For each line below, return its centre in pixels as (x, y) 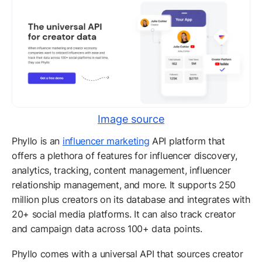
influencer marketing (106, 141)
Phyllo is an (37, 141)
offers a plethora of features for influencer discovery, (125, 156)
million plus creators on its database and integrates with (131, 200)
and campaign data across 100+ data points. (107, 229)
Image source (131, 119)
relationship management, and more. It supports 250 (124, 185)
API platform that (187, 141)
